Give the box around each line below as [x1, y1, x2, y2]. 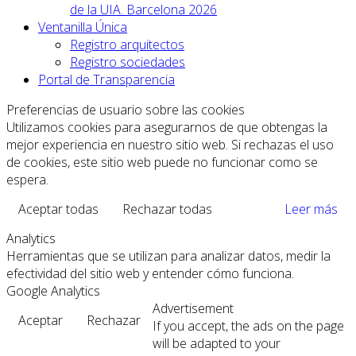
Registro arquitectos [70, 35, 184, 53]
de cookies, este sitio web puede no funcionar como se [6, 153, 318, 171]
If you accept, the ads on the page [153, 316, 344, 335]
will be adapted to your [153, 334, 281, 352]
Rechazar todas [122, 199, 212, 218]
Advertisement [153, 299, 234, 317]
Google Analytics [6, 281, 100, 300]
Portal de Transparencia [38, 70, 175, 88]
